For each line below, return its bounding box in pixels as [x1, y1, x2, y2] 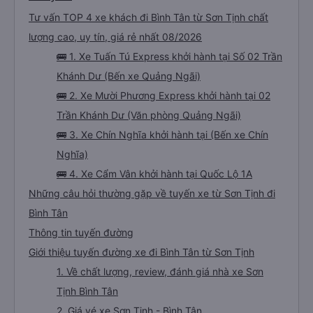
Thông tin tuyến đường [29, 226, 133, 238]
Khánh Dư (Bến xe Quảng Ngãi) [57, 70, 201, 82]
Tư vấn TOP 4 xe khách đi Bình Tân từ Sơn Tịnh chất [29, 11, 268, 23]
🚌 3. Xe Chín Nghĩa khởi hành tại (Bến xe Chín [57, 129, 268, 140]
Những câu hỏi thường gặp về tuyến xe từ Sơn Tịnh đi [29, 187, 275, 199]
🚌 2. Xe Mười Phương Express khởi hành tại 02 [57, 89, 270, 101]
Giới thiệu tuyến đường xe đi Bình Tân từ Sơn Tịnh [29, 246, 254, 258]
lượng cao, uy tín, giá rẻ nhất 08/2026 [29, 31, 202, 43]
